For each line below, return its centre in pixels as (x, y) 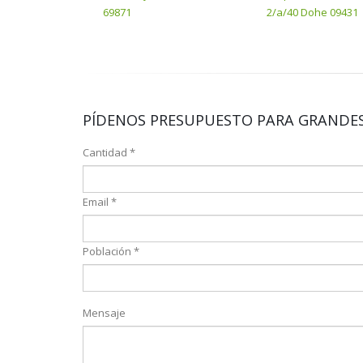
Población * (111, 251)
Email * (100, 202)
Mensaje (104, 313)
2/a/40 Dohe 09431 (312, 12)
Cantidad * (109, 152)
